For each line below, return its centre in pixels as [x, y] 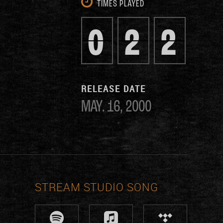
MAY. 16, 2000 [116, 107]
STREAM [58, 187]
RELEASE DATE [113, 89]
